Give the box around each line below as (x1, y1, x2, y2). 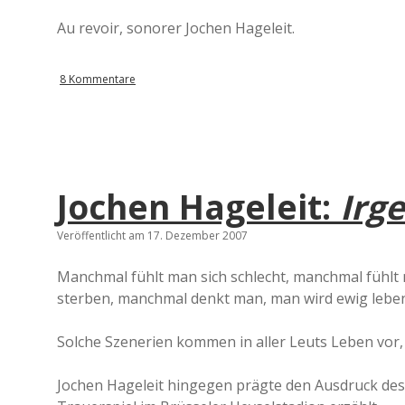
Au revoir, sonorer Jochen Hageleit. (57, 18, 295, 38)
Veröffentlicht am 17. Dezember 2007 (57, 228, 248, 243)
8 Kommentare (60, 71, 136, 87)
